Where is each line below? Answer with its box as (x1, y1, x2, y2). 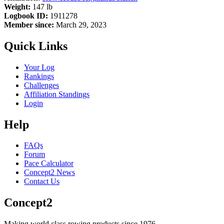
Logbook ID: (4, 11, 48, 20)
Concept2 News (24, 168, 75, 177)
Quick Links (4, 39, 67, 52)
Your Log (24, 62, 54, 71)
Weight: (4, 2, 30, 11)
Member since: (4, 20, 54, 29)
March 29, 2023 (54, 20, 106, 29)
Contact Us (24, 177, 59, 186)
